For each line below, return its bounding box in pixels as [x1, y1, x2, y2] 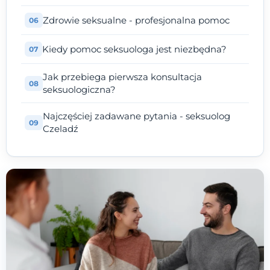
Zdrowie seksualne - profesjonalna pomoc [43, 14, 230, 27]
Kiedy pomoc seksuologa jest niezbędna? [42, 43, 227, 55]
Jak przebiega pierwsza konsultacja [43, 71, 202, 83]
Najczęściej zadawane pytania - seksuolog [43, 110, 230, 122]
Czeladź [43, 123, 78, 135]
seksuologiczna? [43, 84, 116, 96]
